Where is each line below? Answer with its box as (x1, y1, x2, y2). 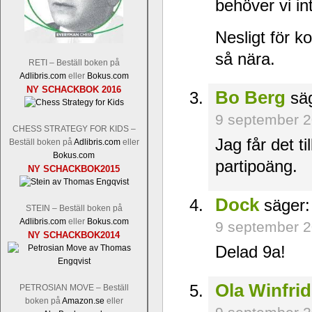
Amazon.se (61, 296, 104, 306)
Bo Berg (215, 87, 286, 108)
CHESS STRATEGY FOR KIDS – (12, 124, 136, 134)
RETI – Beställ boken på (28, 58, 120, 68)
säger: (259, 196, 310, 214)
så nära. (215, 49, 275, 68)
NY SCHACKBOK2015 (28, 164, 120, 175)
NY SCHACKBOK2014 (28, 230, 120, 241)
